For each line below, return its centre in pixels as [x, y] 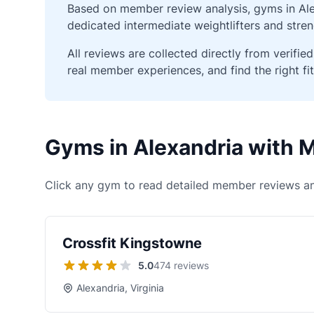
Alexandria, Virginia [120, 288]
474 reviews [181, 265]
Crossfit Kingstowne [132, 243]
